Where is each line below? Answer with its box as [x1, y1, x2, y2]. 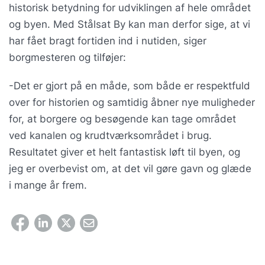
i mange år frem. [9, 179, 87, 192]
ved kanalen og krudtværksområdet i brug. [9, 130, 212, 142]
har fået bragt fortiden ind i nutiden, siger [9, 35, 206, 47]
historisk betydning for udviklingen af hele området [9, 2, 251, 14]
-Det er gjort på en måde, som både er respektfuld [9, 80, 250, 92]
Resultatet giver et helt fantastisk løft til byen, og [9, 146, 240, 159]
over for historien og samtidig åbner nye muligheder [9, 96, 255, 109]
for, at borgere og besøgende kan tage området [9, 113, 236, 125]
